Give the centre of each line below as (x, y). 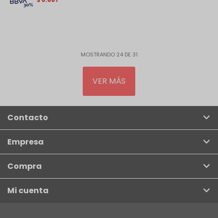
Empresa (26, 142)
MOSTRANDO (98, 55)
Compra (25, 166)
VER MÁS (109, 81)
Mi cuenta (28, 191)
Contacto (28, 118)
